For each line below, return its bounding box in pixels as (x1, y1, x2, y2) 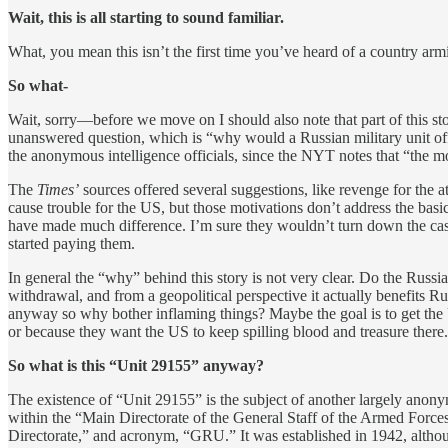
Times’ (37, 180, 79, 198)
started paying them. (8, 234, 135, 252)
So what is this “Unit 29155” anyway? (8, 356, 264, 374)
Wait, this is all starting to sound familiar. (8, 8, 284, 26)
